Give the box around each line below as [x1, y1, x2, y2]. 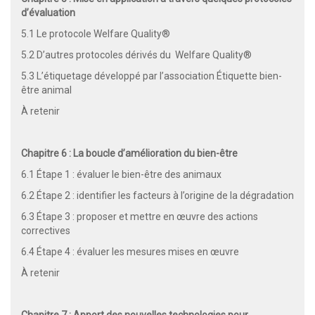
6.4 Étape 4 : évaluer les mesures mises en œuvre [21, 245, 239, 257]
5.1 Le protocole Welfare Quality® [21, 27, 170, 39]
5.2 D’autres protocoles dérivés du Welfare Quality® [21, 49, 252, 60]
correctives [21, 224, 70, 236]
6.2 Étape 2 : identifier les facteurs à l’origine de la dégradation [21, 189, 294, 201]
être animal [21, 84, 72, 96]
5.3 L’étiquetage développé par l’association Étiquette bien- [21, 70, 282, 82]
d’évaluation [21, 6, 75, 18]
